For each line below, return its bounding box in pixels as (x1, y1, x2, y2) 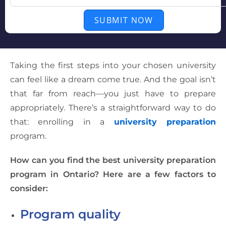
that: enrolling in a (10, 117, 114, 127)
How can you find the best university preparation (10, 155, 216, 165)
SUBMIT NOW (94, 15, 153, 26)
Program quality (20, 207, 121, 222)
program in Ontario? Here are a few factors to (10, 169, 216, 180)
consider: (10, 184, 48, 194)
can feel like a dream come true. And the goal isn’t (10, 75, 216, 85)
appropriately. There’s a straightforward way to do (10, 103, 216, 113)
